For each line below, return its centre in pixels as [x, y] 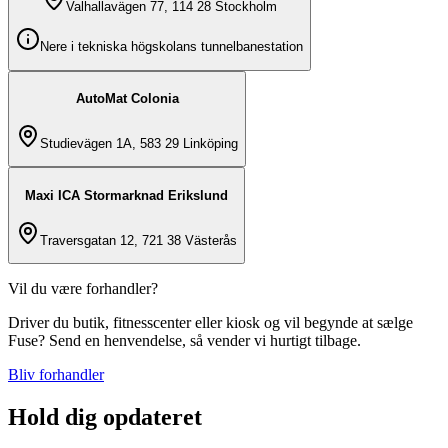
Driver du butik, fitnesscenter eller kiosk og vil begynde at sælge [210, 323]
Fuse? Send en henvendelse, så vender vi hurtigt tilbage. [184, 341]
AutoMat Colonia [127, 99]
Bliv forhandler [56, 375]
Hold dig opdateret [105, 416]
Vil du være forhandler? [83, 289]
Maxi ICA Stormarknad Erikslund [126, 196]
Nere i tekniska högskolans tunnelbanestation [171, 47]
